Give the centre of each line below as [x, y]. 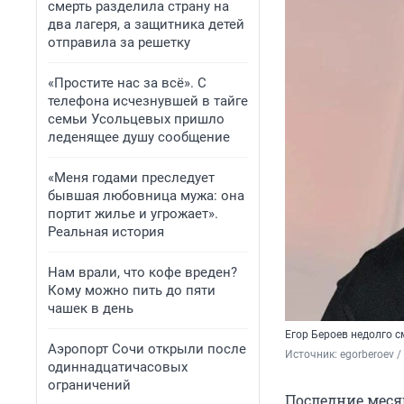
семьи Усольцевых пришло [136, 119]
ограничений [89, 385]
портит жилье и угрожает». [133, 214]
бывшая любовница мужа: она [146, 196]
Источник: [312, 355]
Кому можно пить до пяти [132, 290]
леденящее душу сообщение [139, 137]
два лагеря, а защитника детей [146, 24]
